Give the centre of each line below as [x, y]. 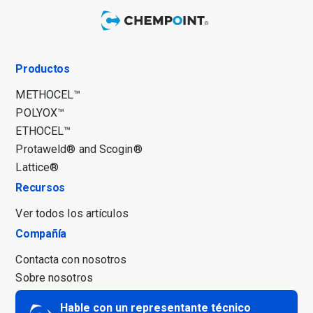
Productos [43, 68]
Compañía [41, 233]
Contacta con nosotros [71, 259]
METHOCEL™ [48, 94]
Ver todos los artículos [72, 213]
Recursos [40, 187]
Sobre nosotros [54, 277]
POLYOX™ [40, 112]
